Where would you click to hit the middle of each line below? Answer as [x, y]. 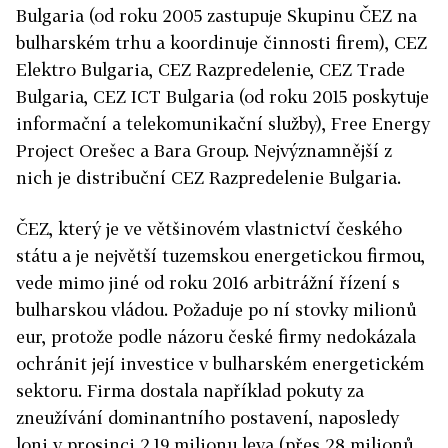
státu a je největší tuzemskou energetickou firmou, [220, 255]
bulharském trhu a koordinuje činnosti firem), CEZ [221, 42]
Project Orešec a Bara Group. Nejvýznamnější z [204, 150]
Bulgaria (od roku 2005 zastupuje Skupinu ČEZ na [216, 15]
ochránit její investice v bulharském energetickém [220, 363]
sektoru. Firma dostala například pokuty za [190, 390]
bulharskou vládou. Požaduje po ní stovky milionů [216, 309]
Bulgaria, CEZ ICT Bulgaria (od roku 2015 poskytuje [222, 96]
